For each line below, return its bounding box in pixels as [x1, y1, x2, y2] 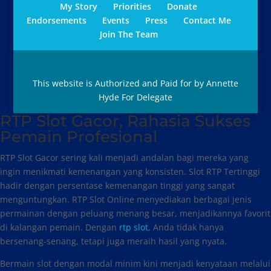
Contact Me [183, 15, 231, 26]
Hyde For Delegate [98, 91, 172, 103]
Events [102, 15, 129, 26]
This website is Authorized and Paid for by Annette [32, 77, 238, 89]
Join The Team [99, 28, 158, 40]
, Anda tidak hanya [148, 221, 224, 233]
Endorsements [26, 15, 87, 26]
